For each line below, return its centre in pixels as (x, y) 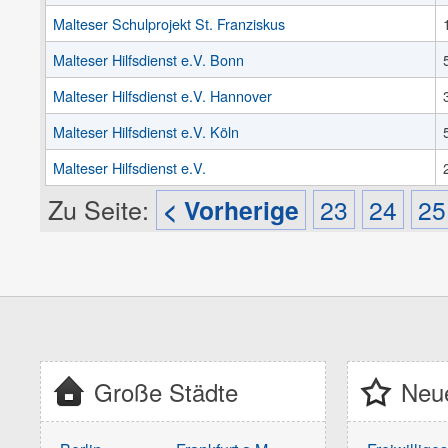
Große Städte (165, 391)
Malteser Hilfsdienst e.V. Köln (146, 131)
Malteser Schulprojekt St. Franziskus (169, 23)
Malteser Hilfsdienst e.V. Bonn (149, 59)
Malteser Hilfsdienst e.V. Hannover (163, 95)
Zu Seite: (102, 208)
